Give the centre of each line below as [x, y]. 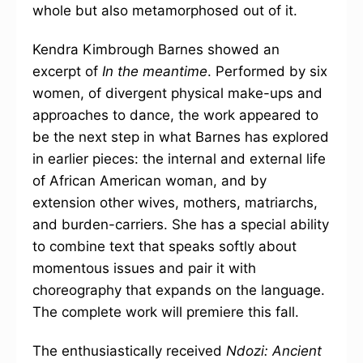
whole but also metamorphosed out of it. [165, 11]
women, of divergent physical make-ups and [177, 93]
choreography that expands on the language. [179, 290]
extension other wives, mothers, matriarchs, [175, 203]
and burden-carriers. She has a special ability [181, 224]
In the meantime [155, 71]
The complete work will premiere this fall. [166, 312]
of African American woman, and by [149, 181]
